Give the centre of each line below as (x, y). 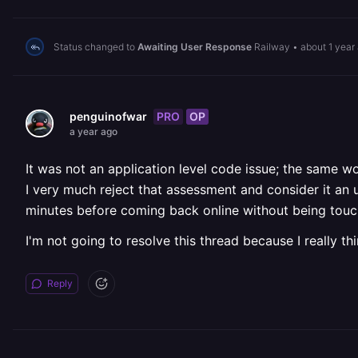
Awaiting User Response (195, 46)
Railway (272, 46)
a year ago (93, 131)
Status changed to (95, 46)
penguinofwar (108, 116)
